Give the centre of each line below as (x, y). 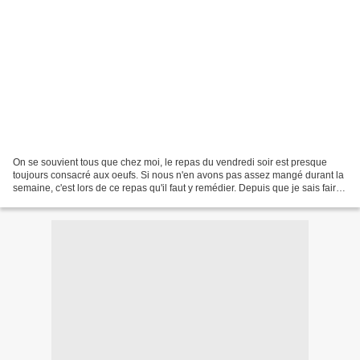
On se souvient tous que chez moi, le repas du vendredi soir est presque (170, 163)
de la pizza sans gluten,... (68, 201)
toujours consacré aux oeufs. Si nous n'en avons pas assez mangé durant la (178, 176)
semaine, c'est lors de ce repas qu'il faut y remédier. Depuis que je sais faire (177, 188)
